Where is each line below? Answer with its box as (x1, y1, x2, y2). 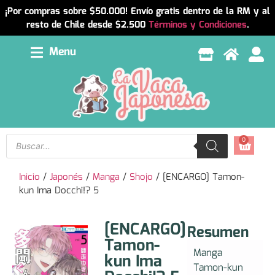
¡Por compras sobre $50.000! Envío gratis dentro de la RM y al (5, 4, 270, 19)
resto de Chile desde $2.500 (26, 18, 149, 33)
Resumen (187, 220, 249, 244)
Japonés (50, 169, 83, 185)
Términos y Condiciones (148, 18, 247, 33)
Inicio (19, 169, 41, 185)
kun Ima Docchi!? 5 (19, 183, 99, 198)
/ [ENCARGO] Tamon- (153, 169, 245, 185)
